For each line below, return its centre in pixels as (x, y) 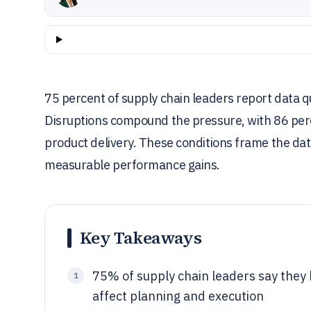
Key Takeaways (141, 238)
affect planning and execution (178, 296)
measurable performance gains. (132, 165)
